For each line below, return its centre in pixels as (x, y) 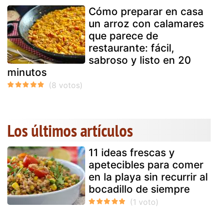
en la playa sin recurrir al (148, 177)
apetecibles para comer (146, 164)
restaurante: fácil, (131, 48)
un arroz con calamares (146, 23)
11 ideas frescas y (132, 152)
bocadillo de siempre (139, 189)
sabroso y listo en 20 (140, 60)
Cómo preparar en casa (146, 11)
